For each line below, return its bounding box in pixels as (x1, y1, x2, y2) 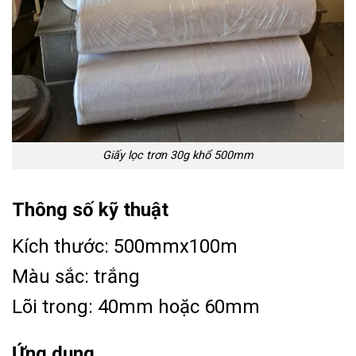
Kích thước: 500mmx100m (12, 235, 238, 258)
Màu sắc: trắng (12, 265, 140, 288)
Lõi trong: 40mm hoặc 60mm (12, 296, 260, 319)
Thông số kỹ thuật (12, 199, 168, 222)
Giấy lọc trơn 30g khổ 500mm (103, 149, 253, 163)
